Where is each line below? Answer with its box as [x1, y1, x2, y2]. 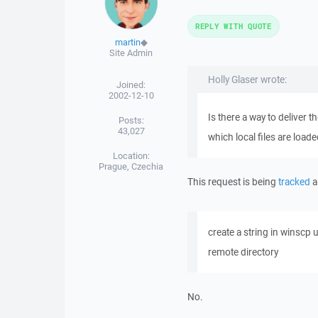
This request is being [187, 175, 278, 188]
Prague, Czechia [99, 160, 164, 172]
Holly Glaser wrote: [207, 73, 287, 86]
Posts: [118, 114, 144, 126]
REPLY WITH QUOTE [194, 21, 272, 31]
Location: [112, 150, 150, 162]
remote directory [207, 246, 278, 258]
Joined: [116, 79, 146, 91]
